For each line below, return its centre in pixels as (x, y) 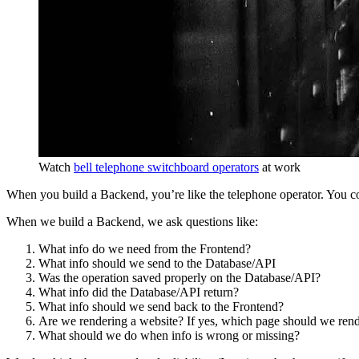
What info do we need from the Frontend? (145, 249)
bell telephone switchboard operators (166, 167)
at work (280, 167)
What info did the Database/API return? (139, 292)
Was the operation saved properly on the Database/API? (179, 278)
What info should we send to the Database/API (157, 264)
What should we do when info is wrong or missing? (169, 336)
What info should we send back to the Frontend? (161, 307)
